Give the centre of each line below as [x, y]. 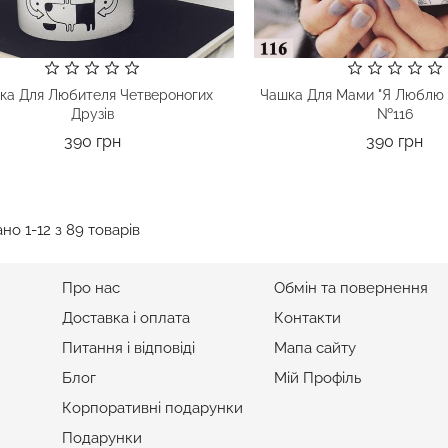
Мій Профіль [317, 378]
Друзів [92, 114]
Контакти [307, 318]
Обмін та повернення [350, 288]
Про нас [91, 288]
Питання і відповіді [128, 348]
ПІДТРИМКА [322, 247]
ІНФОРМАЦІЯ [114, 247]
